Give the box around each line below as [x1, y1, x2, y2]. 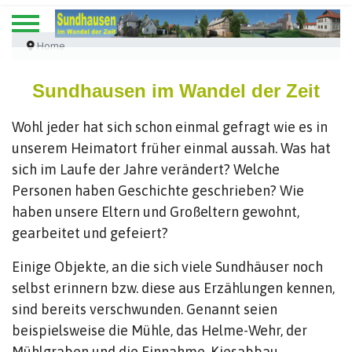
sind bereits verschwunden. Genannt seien [12, 301, 277, 317]
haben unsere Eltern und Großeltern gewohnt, [12, 203, 299, 220]
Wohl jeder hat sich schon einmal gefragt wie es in [12, 119, 328, 135]
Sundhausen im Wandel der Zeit [32, 80, 320, 101]
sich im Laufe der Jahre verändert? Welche [12, 161, 280, 178]
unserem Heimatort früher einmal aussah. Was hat [12, 140, 331, 156]
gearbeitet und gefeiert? [12, 225, 168, 241]
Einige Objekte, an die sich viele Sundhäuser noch [12, 258, 323, 275]
